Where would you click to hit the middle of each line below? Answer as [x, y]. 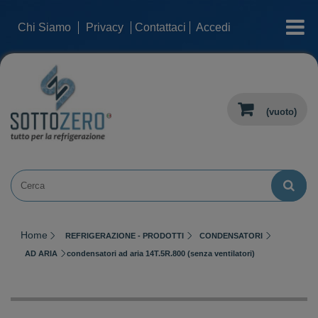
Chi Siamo [44, 27]
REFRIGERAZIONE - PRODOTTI [125, 235]
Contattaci [160, 27]
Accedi [213, 27]
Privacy [105, 27]
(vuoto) [281, 112]
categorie [285, 21]
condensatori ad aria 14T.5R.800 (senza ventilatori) [161, 253]
